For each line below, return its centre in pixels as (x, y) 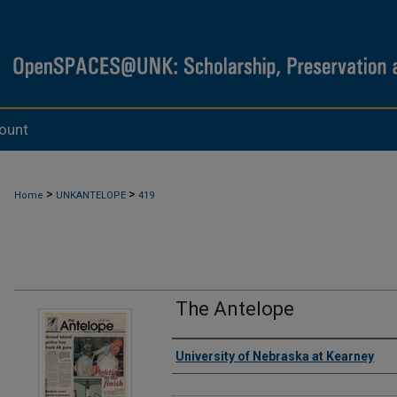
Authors (209, 362)
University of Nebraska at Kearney (275, 356)
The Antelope (235, 309)
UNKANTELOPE (91, 195)
